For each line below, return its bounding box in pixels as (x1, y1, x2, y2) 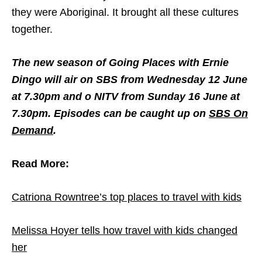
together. (12, 23, 53, 35)
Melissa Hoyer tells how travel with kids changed (12, 224, 237, 236)
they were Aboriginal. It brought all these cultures (12, 6, 239, 18)
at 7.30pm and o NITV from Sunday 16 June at (12, 90, 240, 102)
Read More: (12, 157, 69, 170)
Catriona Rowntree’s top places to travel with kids (12, 191, 242, 203)
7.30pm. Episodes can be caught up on (12, 107, 209, 119)
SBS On (209, 107, 248, 119)
